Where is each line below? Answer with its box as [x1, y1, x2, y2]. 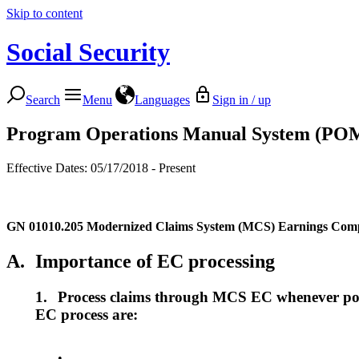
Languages [135, 92, 190, 107]
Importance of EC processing [35, 250, 275, 272]
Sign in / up [212, 92, 271, 107]
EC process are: [35, 305, 138, 323]
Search [26, 92, 60, 107]
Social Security [6, 38, 170, 67]
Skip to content [6, 6, 83, 20]
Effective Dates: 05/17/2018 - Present [6, 160, 196, 175]
